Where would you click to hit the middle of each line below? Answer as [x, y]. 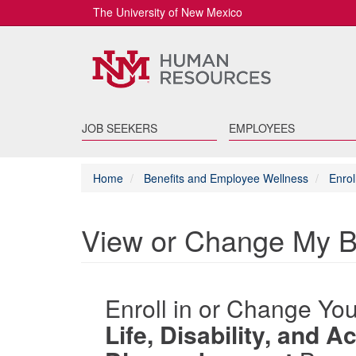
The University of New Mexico [168, 12]
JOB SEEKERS [120, 128]
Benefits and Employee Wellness [226, 178]
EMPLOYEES [261, 128]
